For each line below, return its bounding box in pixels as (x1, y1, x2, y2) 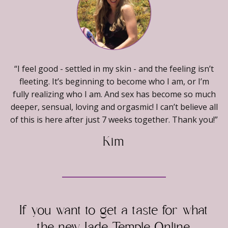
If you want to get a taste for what (19, 204, 209, 219)
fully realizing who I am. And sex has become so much (12, 89, 216, 100)
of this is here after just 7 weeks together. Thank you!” (10, 114, 218, 126)
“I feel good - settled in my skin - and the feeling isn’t (14, 63, 214, 75)
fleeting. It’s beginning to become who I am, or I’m (19, 76, 209, 88)
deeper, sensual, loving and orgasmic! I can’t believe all (10, 101, 218, 113)
